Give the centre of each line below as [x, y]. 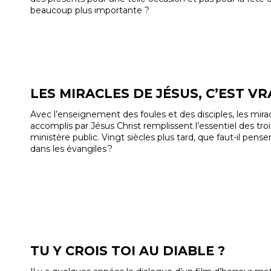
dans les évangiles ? [71, 149]
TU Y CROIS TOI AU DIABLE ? [128, 250]
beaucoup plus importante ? [90, 10]
